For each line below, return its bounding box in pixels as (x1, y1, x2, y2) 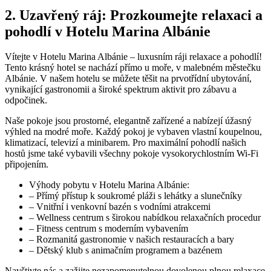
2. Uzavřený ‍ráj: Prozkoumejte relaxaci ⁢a (5, 7, 263, 23)
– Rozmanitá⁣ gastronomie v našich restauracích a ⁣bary (29, 234, 234, 245)
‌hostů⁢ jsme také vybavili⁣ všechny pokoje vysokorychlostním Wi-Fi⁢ (5, 148, 258, 159)
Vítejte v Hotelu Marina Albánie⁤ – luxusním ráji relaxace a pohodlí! (5, 51, 262, 62)
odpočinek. (5, 95, 47, 106)
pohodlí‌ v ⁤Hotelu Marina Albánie (5, 23, 211, 39)
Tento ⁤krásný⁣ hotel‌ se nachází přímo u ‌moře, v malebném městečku (5, 62, 261, 73)
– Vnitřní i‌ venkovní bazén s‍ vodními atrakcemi (29, 201, 211, 212)
